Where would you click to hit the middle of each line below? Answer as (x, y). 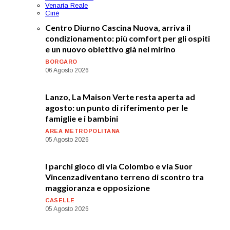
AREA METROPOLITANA (83, 131)
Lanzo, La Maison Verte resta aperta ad (120, 97)
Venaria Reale (66, 5)
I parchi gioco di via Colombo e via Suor (119, 166)
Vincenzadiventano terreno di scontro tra (124, 177)
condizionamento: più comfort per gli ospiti (128, 38)
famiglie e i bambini (82, 118)
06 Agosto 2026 (67, 70)
